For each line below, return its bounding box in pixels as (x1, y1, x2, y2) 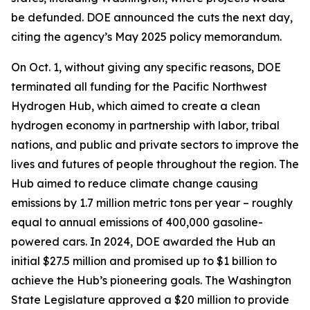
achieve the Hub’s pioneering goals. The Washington (11, 273, 291, 287)
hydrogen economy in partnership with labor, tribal (11, 118, 280, 132)
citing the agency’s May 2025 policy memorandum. (11, 30, 284, 44)
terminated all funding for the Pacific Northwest (11, 80, 267, 93)
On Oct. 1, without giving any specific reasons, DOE (11, 60, 281, 74)
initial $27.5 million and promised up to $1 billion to (11, 254, 277, 268)
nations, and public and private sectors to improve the (11, 138, 299, 152)
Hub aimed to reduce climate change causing (11, 176, 258, 190)
